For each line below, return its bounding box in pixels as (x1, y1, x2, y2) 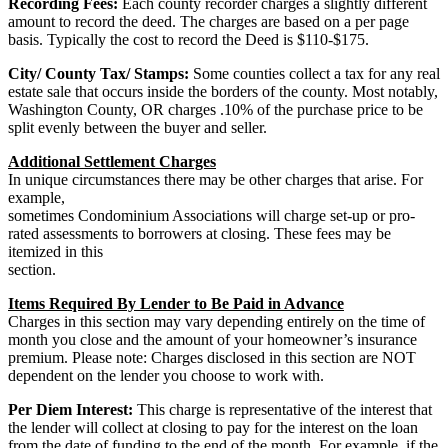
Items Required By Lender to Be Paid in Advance (8, 294, 344, 312)
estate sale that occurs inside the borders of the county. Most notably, (8, 82, 438, 100)
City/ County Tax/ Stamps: (8, 64, 189, 82)
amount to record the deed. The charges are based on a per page (8, 12, 409, 30)
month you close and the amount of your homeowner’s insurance (8, 330, 417, 348)
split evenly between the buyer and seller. (8, 118, 267, 136)
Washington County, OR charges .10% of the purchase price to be (8, 100, 423, 118)
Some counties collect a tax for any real (189, 64, 440, 82)
